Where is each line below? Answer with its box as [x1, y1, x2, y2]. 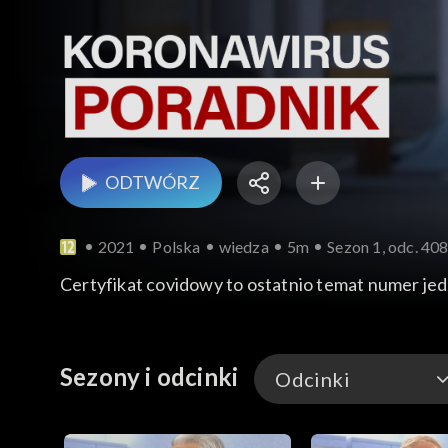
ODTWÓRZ [105, 171, 200, 194]
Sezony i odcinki [60, 362, 239, 392]
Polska [152, 237, 201, 257]
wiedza [218, 237, 269, 257]
